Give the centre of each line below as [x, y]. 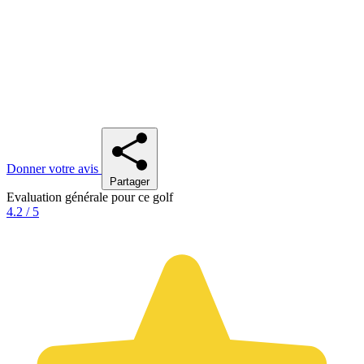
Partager [130, 181]
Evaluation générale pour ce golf [90, 197]
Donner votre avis [54, 168]
